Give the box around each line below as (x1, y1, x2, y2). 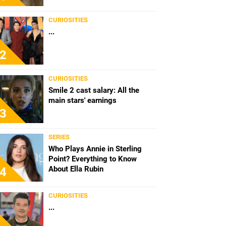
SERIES (48, 133, 70, 141)
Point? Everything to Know (48, 154, 137, 164)
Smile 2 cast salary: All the (48, 86, 139, 95)
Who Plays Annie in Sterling (48, 144, 142, 154)
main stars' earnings (48, 96, 117, 105)
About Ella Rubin (48, 164, 103, 174)
